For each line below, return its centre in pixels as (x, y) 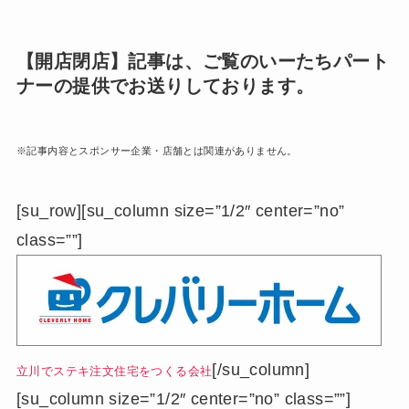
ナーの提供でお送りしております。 (165, 85)
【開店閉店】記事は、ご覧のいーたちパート (202, 61)
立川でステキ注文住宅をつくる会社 (114, 372)
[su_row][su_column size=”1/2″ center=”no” (180, 211)
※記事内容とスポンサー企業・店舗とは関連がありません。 (157, 151)
